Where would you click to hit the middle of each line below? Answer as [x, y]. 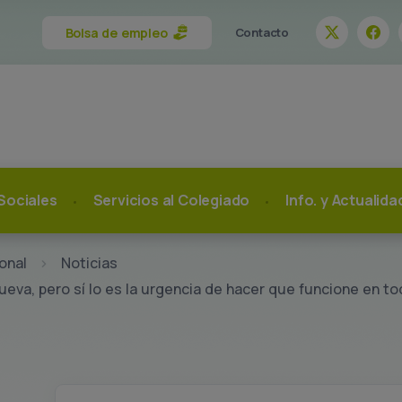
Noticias [89, 263]
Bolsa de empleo [116, 32]
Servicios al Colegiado [171, 200]
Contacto [262, 32]
